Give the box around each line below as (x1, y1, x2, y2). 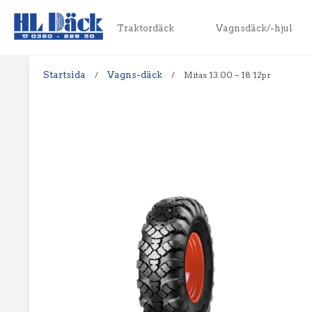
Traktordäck (116, 23, 174, 33)
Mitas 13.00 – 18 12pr (184, 70, 271, 80)
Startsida (43, 70, 86, 80)
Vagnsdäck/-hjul (215, 23, 292, 33)
